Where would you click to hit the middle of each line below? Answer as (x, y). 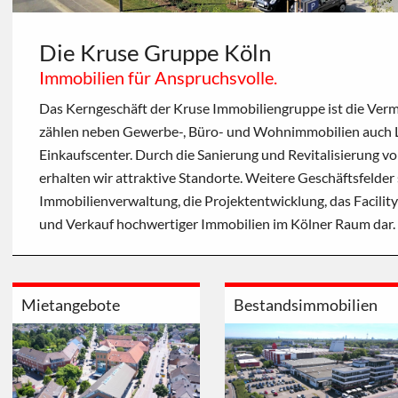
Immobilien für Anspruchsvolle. (158, 77)
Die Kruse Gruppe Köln (155, 52)
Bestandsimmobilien (305, 304)
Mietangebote (71, 304)
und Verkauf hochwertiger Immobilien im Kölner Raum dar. (217, 223)
